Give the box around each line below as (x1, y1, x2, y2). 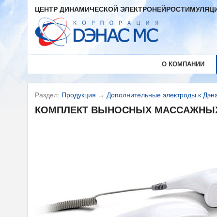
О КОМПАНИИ (161, 61, 204, 68)
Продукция (62, 91, 96, 99)
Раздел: (35, 91, 62, 99)
